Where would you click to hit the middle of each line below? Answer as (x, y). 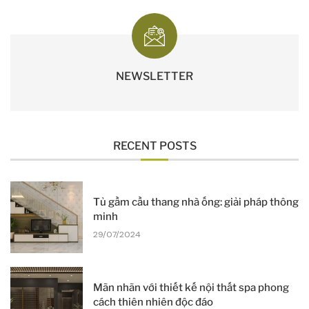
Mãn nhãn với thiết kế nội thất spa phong (191, 288)
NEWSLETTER (154, 76)
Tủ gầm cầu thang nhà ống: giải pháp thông (196, 202)
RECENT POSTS (154, 146)
